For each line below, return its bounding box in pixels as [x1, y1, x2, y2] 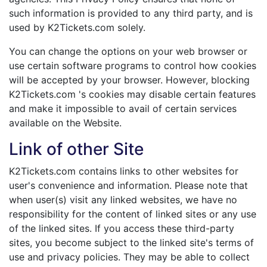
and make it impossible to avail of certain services [9, 103, 237, 114]
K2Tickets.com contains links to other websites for [9, 165, 238, 177]
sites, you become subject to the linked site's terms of [9, 237, 254, 249]
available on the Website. [9, 117, 122, 129]
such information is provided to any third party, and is [9, 7, 253, 19]
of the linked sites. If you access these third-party [9, 222, 234, 234]
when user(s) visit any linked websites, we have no [9, 194, 237, 206]
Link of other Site [9, 139, 144, 159]
